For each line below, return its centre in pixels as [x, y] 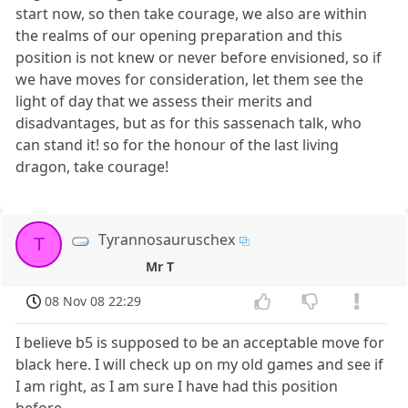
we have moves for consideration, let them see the [190, 80]
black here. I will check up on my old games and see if [200, 364]
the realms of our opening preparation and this [179, 36]
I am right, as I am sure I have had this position [177, 386]
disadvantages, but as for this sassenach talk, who [189, 123]
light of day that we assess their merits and [164, 102]
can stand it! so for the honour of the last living [178, 145]
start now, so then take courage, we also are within [192, 14]
